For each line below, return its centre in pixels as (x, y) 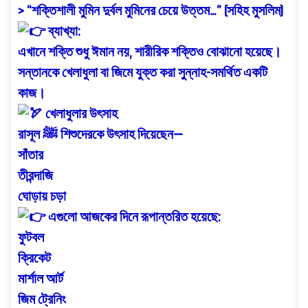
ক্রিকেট (34, 258)
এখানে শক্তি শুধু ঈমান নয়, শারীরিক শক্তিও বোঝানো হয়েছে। (150, 52)
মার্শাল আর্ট (41, 279)
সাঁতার (31, 155)
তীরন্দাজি (35, 176)
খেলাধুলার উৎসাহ (80, 114)
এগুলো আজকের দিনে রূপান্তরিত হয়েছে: (133, 217)
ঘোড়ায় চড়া (42, 196)
